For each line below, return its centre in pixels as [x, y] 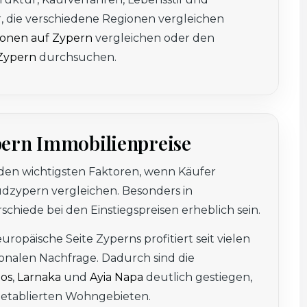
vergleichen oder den [153, 38]
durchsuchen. [76, 58]
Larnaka [39, 278]
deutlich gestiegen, [198, 278]
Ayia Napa [116, 278]
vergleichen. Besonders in [121, 191]
